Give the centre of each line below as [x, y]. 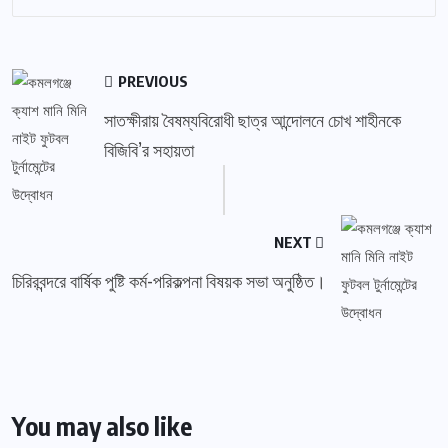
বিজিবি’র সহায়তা [149, 150]
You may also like [102, 426]
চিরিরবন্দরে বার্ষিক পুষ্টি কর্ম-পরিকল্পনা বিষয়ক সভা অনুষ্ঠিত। [169, 281]
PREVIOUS [152, 81]
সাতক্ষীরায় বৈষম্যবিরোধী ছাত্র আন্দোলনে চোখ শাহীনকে [253, 120]
